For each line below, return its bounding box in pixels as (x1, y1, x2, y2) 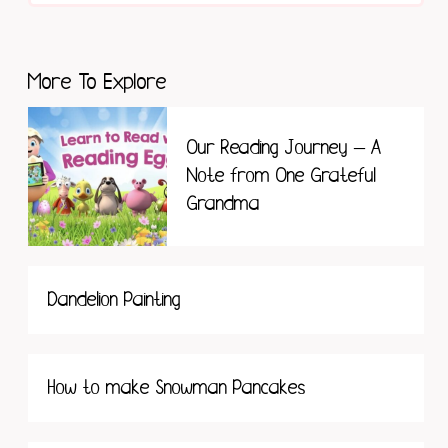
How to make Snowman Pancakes (48, 376, 306, 398)
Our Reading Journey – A (186, 137, 381, 159)
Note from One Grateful (186, 165, 376, 187)
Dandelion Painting (48, 288, 181, 310)
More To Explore (28, 71, 167, 94)
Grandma (186, 193, 260, 215)
